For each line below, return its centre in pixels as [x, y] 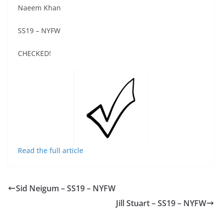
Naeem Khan [39, 7]
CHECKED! [34, 53]
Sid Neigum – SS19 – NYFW [66, 188]
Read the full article [51, 150]
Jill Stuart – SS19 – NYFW [161, 203]
